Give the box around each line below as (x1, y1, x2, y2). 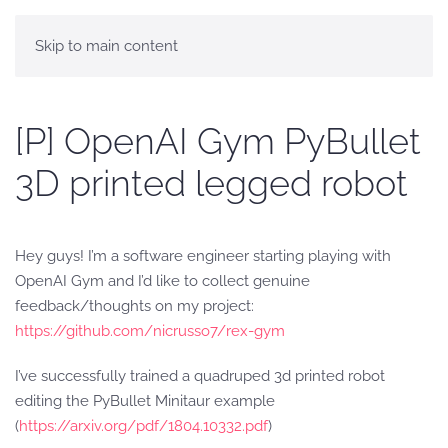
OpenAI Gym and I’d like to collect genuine (15, 272, 310, 290)
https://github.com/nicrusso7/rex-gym (15, 322, 285, 340)
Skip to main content (35, 37, 178, 55)
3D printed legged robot (15, 162, 408, 204)
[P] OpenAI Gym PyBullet (15, 120, 421, 162)
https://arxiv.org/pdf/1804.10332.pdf (19, 417, 268, 435)
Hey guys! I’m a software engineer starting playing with (15, 247, 391, 265)
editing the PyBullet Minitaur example (15, 392, 275, 410)
